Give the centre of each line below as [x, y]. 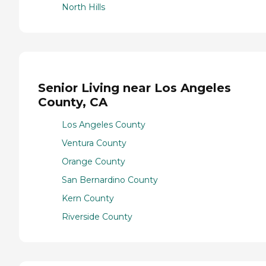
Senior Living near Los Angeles [134, 88]
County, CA [73, 102]
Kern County [88, 199]
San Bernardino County [110, 180]
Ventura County [94, 143]
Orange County [94, 162]
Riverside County [97, 217]
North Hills [83, 7]
